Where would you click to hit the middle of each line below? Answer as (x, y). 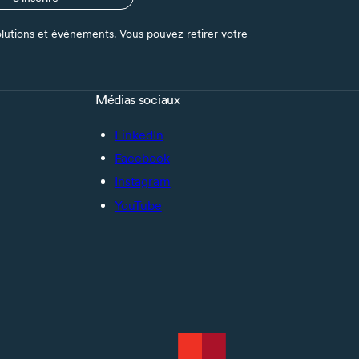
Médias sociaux (137, 99)
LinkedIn (139, 135)
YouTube (138, 205)
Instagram (142, 182)
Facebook (142, 159)
